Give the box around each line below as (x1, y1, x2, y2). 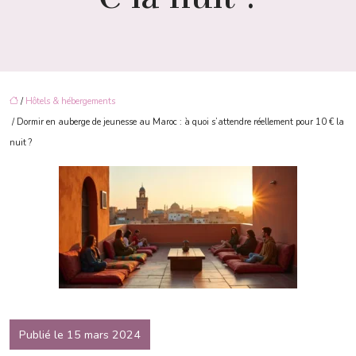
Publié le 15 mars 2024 (19, 327, 141, 342)
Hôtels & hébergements (25, 95, 115, 107)
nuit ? (10, 137, 32, 149)
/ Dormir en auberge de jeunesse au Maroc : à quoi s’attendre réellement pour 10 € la (10, 116, 344, 128)
